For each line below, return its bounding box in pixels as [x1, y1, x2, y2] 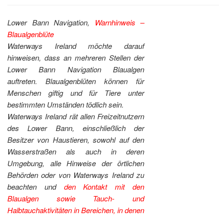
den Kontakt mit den [64, 181, 145, 192]
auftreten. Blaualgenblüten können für [7, 75, 145, 86]
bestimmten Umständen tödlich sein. [7, 99, 124, 109]
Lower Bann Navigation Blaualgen [7, 64, 145, 74]
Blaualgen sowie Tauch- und [7, 193, 145, 203]
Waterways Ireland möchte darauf [7, 40, 145, 51]
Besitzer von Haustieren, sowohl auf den [7, 134, 145, 145]
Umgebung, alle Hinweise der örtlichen [7, 157, 145, 168]
